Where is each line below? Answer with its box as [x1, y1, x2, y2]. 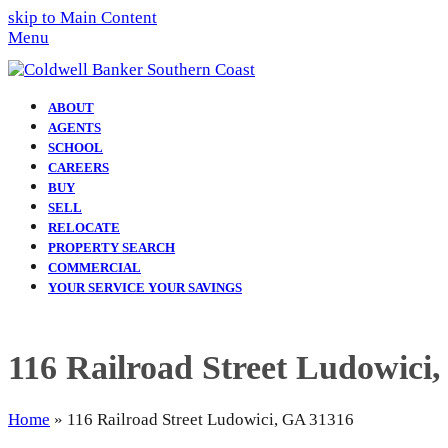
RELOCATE [48, 220, 120, 235]
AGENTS [48, 120, 101, 135]
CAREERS [48, 160, 109, 175]
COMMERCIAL [48, 260, 141, 275]
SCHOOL [48, 140, 103, 155]
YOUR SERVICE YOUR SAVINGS [48, 280, 242, 295]
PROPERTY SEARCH [48, 240, 175, 255]
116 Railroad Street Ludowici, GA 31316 [67, 409, 354, 429]
